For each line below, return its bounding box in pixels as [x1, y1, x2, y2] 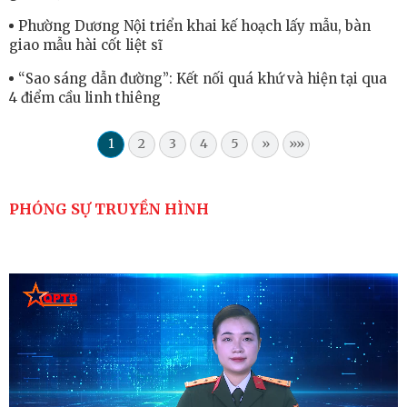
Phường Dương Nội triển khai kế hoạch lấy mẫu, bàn [18, 17, 371, 35]
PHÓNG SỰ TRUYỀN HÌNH [9, 200, 209, 219]
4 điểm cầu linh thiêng [9, 89, 161, 107]
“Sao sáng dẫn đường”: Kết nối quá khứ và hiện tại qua [18, 70, 387, 88]
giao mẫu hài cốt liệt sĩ [9, 36, 163, 55]
